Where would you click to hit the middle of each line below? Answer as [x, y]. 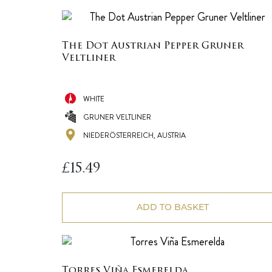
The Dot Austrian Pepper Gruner [153, 46]
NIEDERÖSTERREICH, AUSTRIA [134, 135]
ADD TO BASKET [172, 207]
